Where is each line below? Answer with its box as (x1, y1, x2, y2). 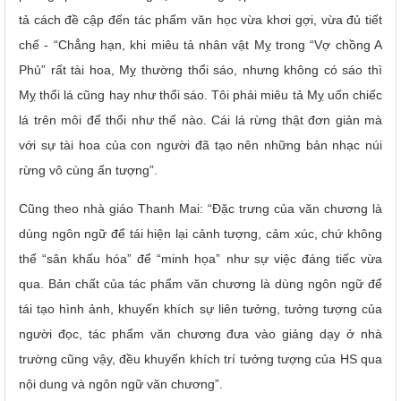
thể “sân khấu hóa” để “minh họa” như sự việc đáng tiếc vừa (19, 251, 382, 266)
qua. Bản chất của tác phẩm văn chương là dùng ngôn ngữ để (19, 276, 382, 291)
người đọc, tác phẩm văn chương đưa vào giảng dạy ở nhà (19, 326, 382, 341)
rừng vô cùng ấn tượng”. (19, 162, 158, 177)
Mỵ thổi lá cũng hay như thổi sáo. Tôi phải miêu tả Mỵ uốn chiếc (19, 87, 382, 102)
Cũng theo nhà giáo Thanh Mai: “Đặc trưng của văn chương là (19, 200, 382, 216)
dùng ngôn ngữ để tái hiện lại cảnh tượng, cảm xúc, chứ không (19, 226, 382, 241)
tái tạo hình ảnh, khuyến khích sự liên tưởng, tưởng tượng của (19, 301, 382, 316)
